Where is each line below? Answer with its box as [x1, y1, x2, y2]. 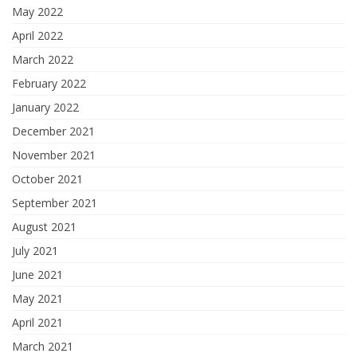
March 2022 [12, 52, 73, 68]
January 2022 [12, 100, 79, 116]
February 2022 [12, 76, 86, 92]
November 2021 [12, 147, 96, 163]
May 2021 [12, 291, 63, 307]
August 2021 [12, 219, 76, 235]
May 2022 [12, 4, 63, 20]
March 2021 [12, 339, 73, 355]
